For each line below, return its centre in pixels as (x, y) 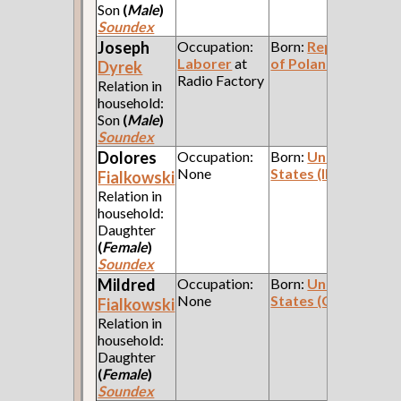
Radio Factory (221, 80)
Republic (336, 46)
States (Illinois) (320, 173)
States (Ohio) (315, 300)
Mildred (127, 284)
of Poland (303, 63)
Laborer (205, 63)
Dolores (128, 157)
